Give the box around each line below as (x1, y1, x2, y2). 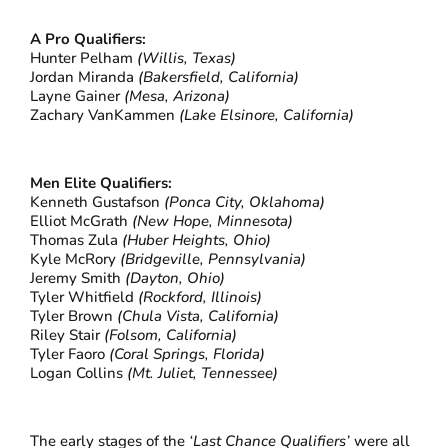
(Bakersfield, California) (138, 67, 300, 88)
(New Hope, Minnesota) (128, 211, 294, 232)
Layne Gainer (30, 86, 125, 107)
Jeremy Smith (30, 268, 126, 289)
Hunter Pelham (30, 48, 138, 69)
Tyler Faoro (30, 344, 110, 365)
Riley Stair (30, 325, 101, 346)
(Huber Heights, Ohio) (122, 230, 272, 251)
